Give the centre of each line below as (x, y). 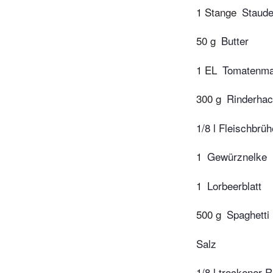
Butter (235, 41)
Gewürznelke (237, 157)
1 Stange (216, 12)
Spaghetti (248, 214)
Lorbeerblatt (234, 185)
